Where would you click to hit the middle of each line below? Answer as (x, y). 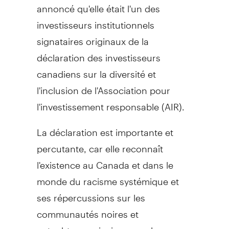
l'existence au (66, 161)
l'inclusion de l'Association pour (103, 86)
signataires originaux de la (93, 37)
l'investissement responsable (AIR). (110, 102)
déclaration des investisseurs (98, 53)
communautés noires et (87, 210)
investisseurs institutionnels (95, 20)
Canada (112, 161)
